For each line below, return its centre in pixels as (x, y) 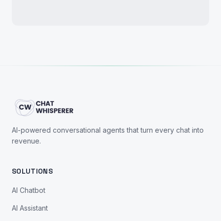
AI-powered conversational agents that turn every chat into (108, 130)
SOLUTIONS (33, 171)
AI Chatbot (29, 190)
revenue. (26, 141)
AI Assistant (30, 208)
